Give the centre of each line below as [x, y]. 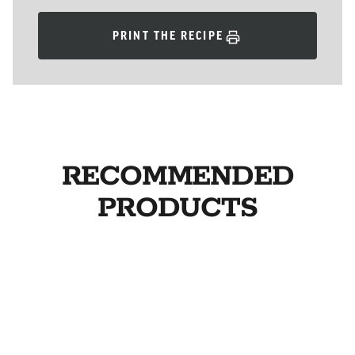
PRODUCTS [177, 208]
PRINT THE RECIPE [168, 37]
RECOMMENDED [177, 176]
